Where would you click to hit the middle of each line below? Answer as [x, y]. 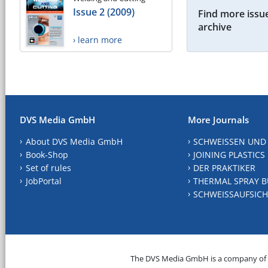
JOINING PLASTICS [229, 155]
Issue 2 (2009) [104, 12]
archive [215, 27]
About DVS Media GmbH [74, 142]
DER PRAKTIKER [225, 168]
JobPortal [43, 181]
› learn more [98, 39]
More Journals [218, 120]
